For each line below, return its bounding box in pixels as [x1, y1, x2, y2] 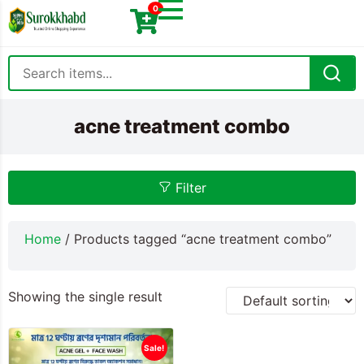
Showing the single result [8, 288, 162, 305]
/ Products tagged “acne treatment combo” [61, 231, 331, 247]
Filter [175, 180, 206, 196]
